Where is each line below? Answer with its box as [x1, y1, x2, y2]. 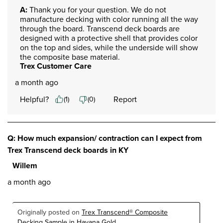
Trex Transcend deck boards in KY [7, 144, 128, 156]
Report [113, 93, 137, 105]
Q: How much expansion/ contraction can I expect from [7, 132, 202, 144]
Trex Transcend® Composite [82, 207, 168, 218]
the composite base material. [20, 51, 120, 63]
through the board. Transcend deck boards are [20, 22, 180, 34]
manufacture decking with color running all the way [20, 13, 198, 25]
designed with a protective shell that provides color [20, 32, 198, 44]
